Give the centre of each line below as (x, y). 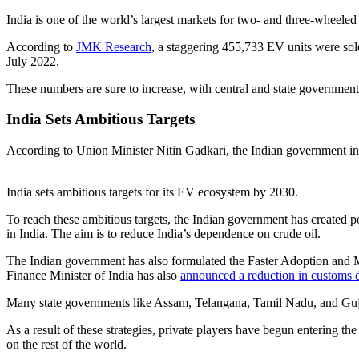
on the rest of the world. (67, 345)
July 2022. (33, 61)
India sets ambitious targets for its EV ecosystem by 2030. (152, 192)
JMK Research (114, 46)
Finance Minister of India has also (93, 276)
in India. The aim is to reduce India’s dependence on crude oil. (163, 234)
